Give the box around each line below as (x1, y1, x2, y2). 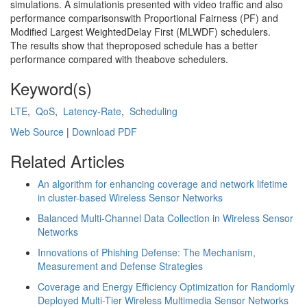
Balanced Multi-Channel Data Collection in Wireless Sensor (38, 211, 293, 225)
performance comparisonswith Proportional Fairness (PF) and (10, 11, 278, 25)
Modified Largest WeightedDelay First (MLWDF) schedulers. (10, 25, 271, 38)
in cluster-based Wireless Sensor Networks (38, 191, 223, 204)
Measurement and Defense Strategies (38, 259, 203, 273)
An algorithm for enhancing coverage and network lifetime (38, 177, 288, 191)
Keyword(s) (10, 76, 92, 100)
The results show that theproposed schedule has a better (10, 38, 258, 52)
